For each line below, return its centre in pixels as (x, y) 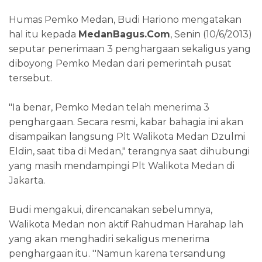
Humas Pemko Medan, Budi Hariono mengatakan (125, 20)
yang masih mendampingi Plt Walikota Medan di (122, 166)
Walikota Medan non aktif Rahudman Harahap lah (126, 225)
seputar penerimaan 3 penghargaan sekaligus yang (130, 49)
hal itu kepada (44, 35)
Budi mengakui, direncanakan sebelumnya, (111, 210)
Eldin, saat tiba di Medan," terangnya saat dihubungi (129, 151)
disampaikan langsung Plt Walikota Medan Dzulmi (127, 137)
